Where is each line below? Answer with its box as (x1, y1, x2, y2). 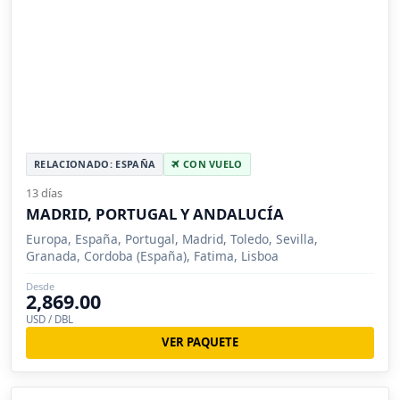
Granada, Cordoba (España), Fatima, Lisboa (26, 246, 279, 264)
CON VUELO (179, 156, 243, 171)
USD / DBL (26, 312, 73, 326)
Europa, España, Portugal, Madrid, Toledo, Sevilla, (26, 229, 318, 247)
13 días (26, 184, 62, 201)
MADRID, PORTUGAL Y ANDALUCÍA (26, 203, 284, 224)
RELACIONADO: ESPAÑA (34, 156, 156, 171)
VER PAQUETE (162, 334, 238, 351)
